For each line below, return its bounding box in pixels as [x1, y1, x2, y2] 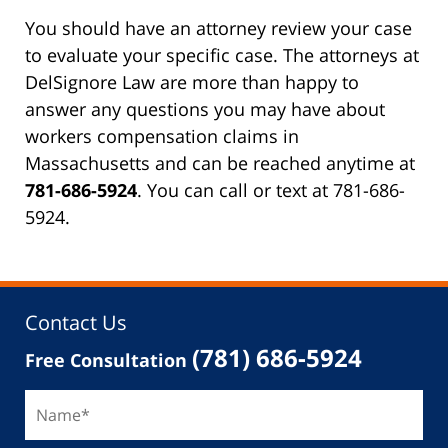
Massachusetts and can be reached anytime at [25, 150, 415, 175]
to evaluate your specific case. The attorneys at [25, 42, 419, 67]
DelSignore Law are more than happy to [25, 69, 359, 94]
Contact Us [25, 308, 127, 336]
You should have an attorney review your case [25, 15, 412, 40]
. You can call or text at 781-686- [137, 177, 405, 202]
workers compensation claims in [25, 123, 299, 148]
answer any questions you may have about [25, 96, 385, 121]
